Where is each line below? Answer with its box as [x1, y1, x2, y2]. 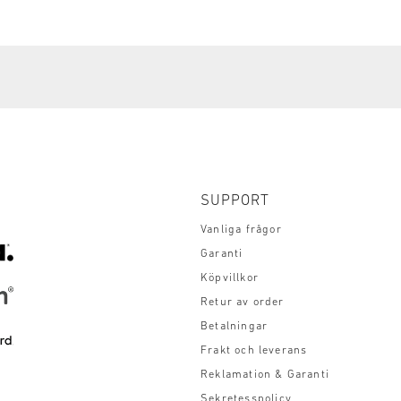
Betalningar [200, 321, 269, 333]
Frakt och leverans [200, 346, 308, 357]
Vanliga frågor [200, 225, 282, 236]
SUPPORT [200, 193, 269, 209]
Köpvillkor [200, 273, 259, 285]
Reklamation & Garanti [200, 370, 329, 381]
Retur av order [200, 297, 285, 309]
